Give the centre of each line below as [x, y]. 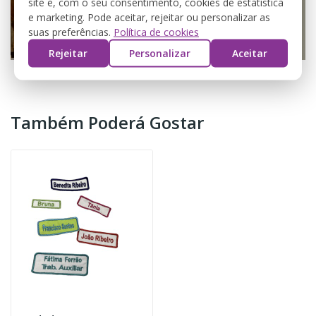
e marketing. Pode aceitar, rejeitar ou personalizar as [149, 17]
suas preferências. [71, 32]
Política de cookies [156, 32]
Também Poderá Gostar [107, 123]
